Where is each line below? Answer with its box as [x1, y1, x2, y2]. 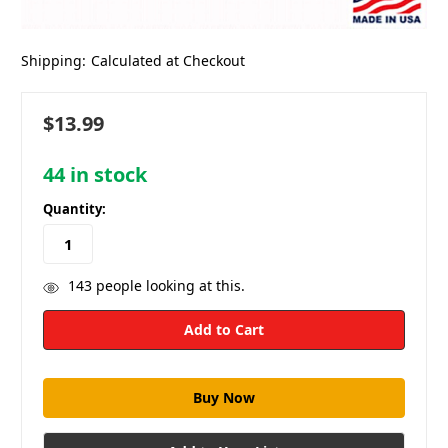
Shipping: [21, 50, 86, 70]
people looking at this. [91, 276, 245, 296]
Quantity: [43, 200, 106, 219]
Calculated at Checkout [90, 50, 245, 70]
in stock [65, 160, 147, 188]
